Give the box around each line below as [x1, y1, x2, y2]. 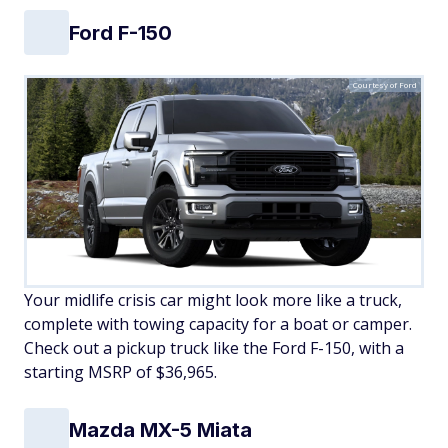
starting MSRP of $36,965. [24, 360, 217, 383]
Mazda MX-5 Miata [69, 418, 252, 442]
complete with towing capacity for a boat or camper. [24, 312, 412, 335]
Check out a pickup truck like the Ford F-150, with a [24, 336, 404, 359]
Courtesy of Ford [353, 79, 417, 91]
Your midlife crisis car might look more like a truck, [24, 288, 402, 311]
